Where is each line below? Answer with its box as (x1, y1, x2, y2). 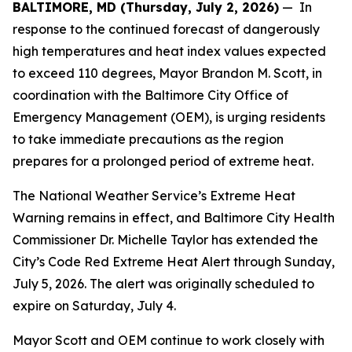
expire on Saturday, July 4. (13, 298, 179, 313)
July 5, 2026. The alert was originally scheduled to (13, 276, 314, 291)
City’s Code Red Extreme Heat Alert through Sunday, (13, 254, 335, 269)
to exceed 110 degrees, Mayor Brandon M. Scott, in (13, 65, 322, 81)
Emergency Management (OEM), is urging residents (13, 109, 325, 125)
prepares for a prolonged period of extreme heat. (13, 153, 317, 169)
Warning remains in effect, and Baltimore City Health (13, 210, 335, 225)
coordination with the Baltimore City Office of (13, 87, 288, 103)
